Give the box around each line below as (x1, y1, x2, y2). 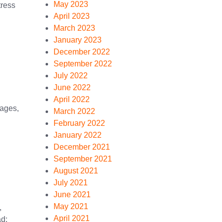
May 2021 (54, 202, 88, 211)
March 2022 (54, 107, 95, 115)
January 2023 (54, 36, 102, 44)
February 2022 (54, 119, 105, 127)
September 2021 (54, 155, 112, 163)
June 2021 (54, 190, 91, 199)
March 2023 (54, 24, 95, 32)
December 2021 (54, 143, 110, 151)
